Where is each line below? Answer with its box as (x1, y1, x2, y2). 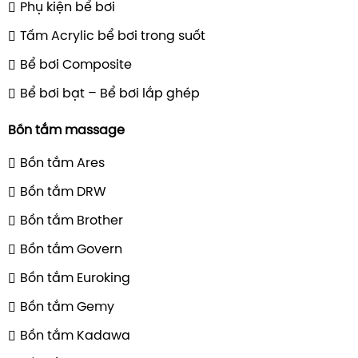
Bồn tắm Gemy (20, 300, 114, 314)
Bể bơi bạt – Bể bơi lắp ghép (20, 86, 200, 101)
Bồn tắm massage (8, 123, 125, 137)
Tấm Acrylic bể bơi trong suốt (20, 29, 205, 43)
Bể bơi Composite (20, 58, 132, 72)
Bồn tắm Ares (20, 156, 105, 170)
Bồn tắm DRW (20, 185, 106, 199)
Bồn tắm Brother (20, 213, 123, 228)
